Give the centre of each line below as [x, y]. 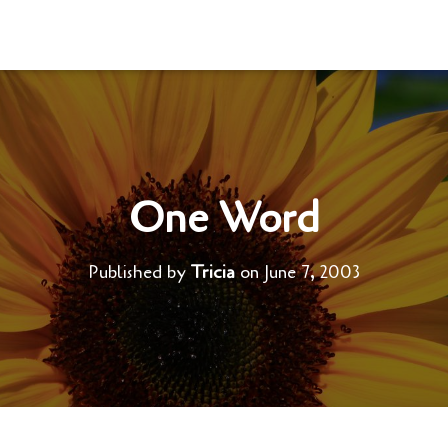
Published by [139, 272]
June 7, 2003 [312, 272]
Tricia [213, 272]
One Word [224, 218]
